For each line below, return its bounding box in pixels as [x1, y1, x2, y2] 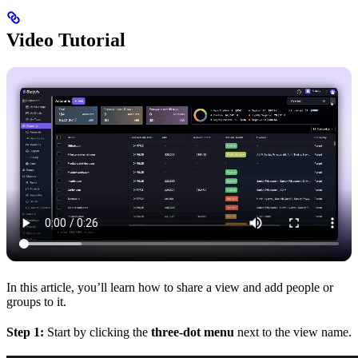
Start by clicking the [44, 324, 151, 339]
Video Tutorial [6, 30, 125, 51]
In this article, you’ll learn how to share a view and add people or [6, 280, 333, 294]
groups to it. [6, 294, 66, 308]
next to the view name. [234, 324, 352, 339]
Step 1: [6, 324, 44, 339]
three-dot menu [151, 324, 234, 339]
